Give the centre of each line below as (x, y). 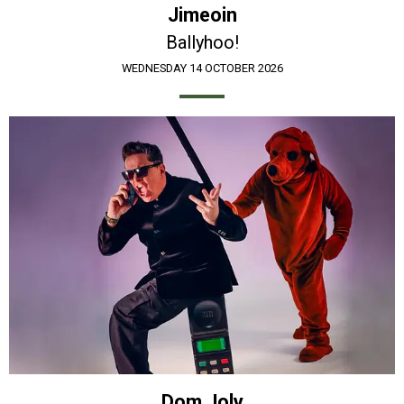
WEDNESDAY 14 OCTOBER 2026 (202, 69)
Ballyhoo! (202, 43)
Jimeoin (202, 15)
